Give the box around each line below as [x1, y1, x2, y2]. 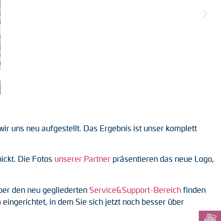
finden [181, 184, 206, 194]
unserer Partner [54, 154, 110, 164]
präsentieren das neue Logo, [110, 154, 214, 164]
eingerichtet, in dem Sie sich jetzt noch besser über [1, 196, 184, 206]
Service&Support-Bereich [89, 184, 181, 194]
